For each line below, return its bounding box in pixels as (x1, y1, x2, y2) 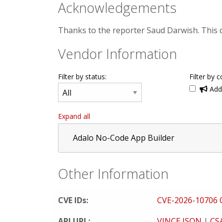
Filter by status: (58, 72, 107, 81)
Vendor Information (58, 45, 177, 63)
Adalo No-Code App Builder (73, 132, 174, 143)
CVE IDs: (58, 195, 88, 206)
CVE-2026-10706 (157, 195, 220, 206)
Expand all (58, 111, 90, 121)
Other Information (58, 165, 168, 183)
